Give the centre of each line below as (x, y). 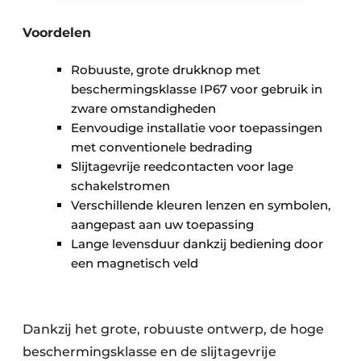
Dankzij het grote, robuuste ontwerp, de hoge (173, 329)
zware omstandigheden (143, 108)
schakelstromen (120, 185)
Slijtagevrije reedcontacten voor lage (182, 166)
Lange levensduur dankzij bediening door (197, 243)
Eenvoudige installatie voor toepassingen (197, 127)
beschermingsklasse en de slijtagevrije (149, 351)
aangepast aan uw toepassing (162, 224)
